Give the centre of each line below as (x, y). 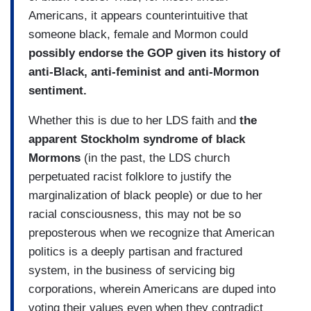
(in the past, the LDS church (155, 158)
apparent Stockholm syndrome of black (137, 139)
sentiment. (58, 90)
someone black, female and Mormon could (138, 34)
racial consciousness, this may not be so (135, 214)
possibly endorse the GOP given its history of (154, 53)
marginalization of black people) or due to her (145, 195)
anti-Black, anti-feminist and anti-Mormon (144, 72)
